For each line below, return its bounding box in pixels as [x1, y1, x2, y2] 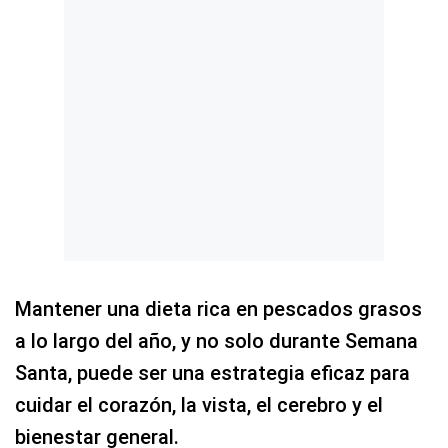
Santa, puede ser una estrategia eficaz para [15, 361, 410, 386]
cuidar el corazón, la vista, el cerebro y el [15, 393, 383, 418]
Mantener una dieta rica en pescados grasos [15, 297, 422, 322]
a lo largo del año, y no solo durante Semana [15, 329, 418, 354]
